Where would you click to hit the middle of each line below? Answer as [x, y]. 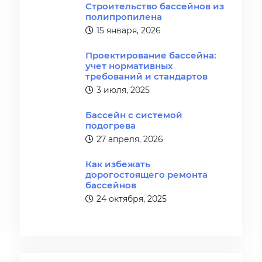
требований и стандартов [147, 76]
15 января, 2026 [129, 30]
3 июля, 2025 [123, 90]
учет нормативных [129, 66]
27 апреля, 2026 [130, 139]
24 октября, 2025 [132, 199]
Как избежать [118, 164]
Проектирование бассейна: [151, 55]
